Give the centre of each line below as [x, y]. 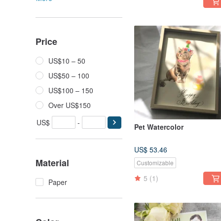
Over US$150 [70, 105]
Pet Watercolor [159, 127]
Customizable [155, 163]
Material [52, 163]
